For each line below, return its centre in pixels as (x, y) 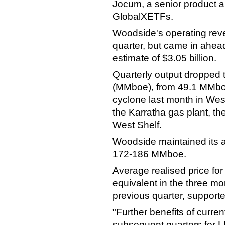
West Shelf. (137, 125)
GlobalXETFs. (143, 17)
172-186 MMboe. (149, 154)
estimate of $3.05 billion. (164, 58)
